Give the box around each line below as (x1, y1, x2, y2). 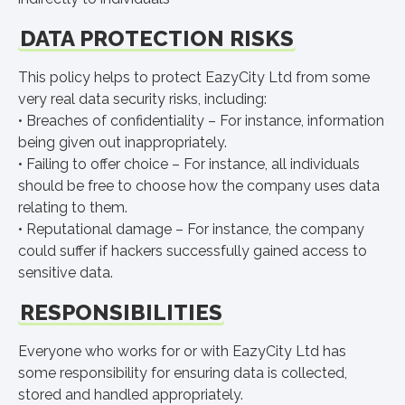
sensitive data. (18, 264, 113, 281)
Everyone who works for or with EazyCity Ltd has (18, 343, 346, 360)
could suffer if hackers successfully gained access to (18, 242, 367, 259)
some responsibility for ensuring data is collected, (18, 364, 347, 381)
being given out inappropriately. (18, 134, 227, 151)
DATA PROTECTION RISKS (20, 25, 294, 52)
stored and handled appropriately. (18, 386, 243, 403)
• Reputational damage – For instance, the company (18, 221, 364, 238)
